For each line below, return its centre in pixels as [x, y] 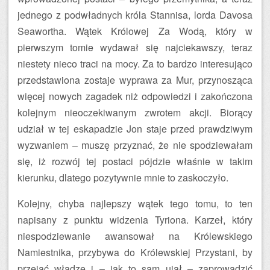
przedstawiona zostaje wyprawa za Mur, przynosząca [135, 80]
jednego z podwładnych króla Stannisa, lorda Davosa [135, 15]
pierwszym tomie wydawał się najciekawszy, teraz [135, 47]
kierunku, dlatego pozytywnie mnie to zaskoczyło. [123, 177]
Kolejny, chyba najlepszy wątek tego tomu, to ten [135, 203]
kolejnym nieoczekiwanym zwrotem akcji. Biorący [135, 112]
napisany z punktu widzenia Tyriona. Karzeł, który [135, 220]
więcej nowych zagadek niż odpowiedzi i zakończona [135, 96]
